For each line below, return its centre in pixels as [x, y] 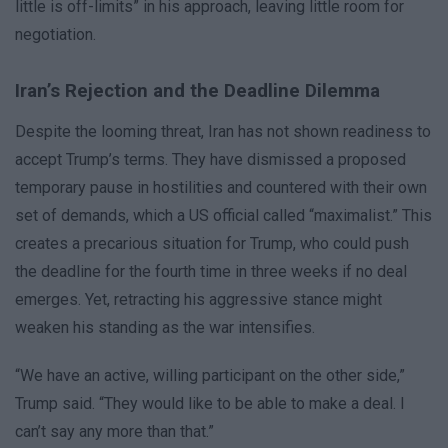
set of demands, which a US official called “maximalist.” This [223, 216]
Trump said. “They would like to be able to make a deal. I [210, 404]
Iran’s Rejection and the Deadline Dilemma [197, 91]
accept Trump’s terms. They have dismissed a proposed [210, 160]
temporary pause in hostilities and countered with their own [221, 188]
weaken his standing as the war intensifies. [165, 328]
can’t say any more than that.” [114, 432]
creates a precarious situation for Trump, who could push [212, 244]
